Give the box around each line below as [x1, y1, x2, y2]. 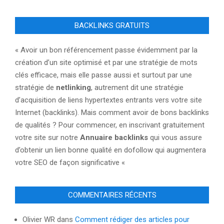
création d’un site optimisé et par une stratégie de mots [15, 57, 197, 67]
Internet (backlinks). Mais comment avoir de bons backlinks [15, 107, 209, 117]
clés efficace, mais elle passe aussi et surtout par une [15, 70, 192, 79]
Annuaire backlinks [80, 132, 150, 142]
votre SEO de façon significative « [15, 157, 127, 167]
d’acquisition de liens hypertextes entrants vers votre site [15, 95, 202, 104]
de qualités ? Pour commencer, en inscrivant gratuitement [15, 120, 204, 129]
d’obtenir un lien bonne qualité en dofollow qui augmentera [15, 145, 206, 154]
